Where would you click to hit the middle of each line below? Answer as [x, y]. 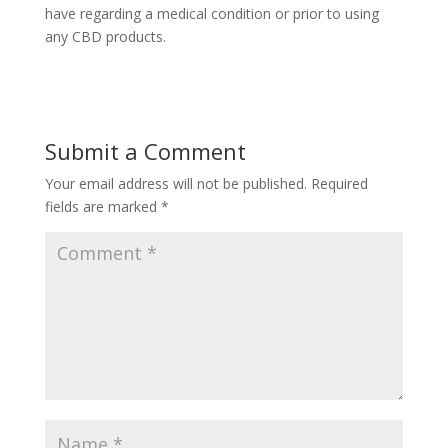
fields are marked [102, 206]
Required [339, 183]
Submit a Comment [145, 151]
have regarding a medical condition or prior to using [211, 13]
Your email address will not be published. [175, 183]
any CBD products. [105, 36]
